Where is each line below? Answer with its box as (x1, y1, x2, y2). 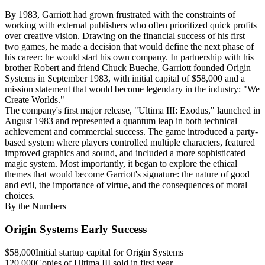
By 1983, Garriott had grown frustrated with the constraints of (5, 9, 235, 20)
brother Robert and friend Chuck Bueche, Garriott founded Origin (5, 63, 251, 73)
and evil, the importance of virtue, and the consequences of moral (5, 180, 247, 190)
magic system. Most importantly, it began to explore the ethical (5, 159, 237, 169)
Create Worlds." (5, 95, 64, 105)
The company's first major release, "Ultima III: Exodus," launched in (5, 105, 260, 116)
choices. (5, 190, 35, 201)
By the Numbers (5, 201, 66, 212)
